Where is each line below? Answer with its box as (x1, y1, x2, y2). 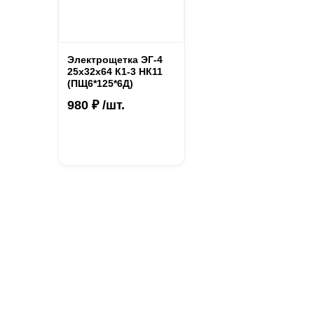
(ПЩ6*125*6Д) (67, 78, 133, 89)
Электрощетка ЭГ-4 (67, 54, 163, 65)
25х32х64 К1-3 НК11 (67, 66, 163, 77)
